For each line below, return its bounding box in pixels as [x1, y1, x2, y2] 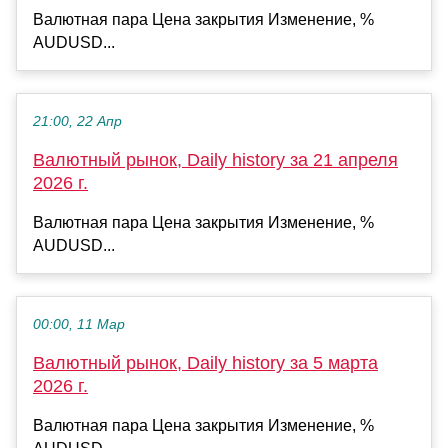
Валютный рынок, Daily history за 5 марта [33, 353, 378, 374]
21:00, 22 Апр [33, 114, 122, 130]
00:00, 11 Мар [33, 317, 125, 333]
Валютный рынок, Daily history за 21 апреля [33, 150, 398, 171]
